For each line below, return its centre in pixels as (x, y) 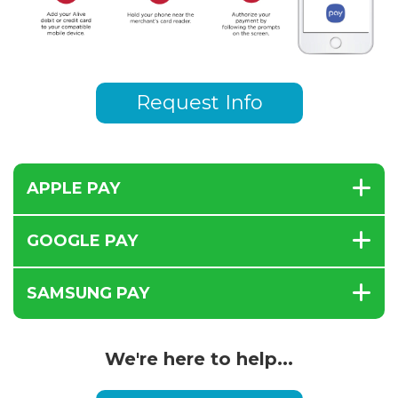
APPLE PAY (73, 188)
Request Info (199, 103)
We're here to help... (199, 358)
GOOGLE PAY (82, 240)
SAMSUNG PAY (88, 293)
